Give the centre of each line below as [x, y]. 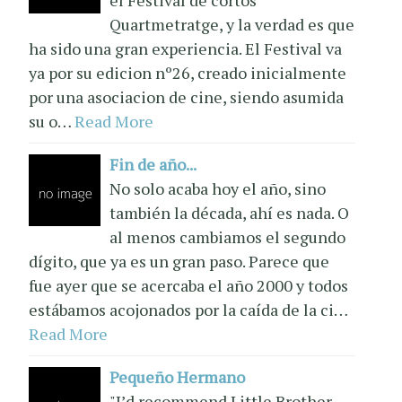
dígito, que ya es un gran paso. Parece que [179, 261]
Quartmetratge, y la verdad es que [232, 24]
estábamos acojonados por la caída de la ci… [188, 309]
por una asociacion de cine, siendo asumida [187, 96]
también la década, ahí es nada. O [230, 212]
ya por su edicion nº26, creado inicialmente [188, 72]
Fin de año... [153, 164]
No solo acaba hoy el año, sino [218, 188]
